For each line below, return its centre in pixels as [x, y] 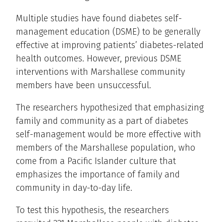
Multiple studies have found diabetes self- [99, 19]
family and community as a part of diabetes [102, 121]
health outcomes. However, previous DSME [99, 59]
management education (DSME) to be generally [108, 32]
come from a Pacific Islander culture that [96, 161]
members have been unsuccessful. [83, 85]
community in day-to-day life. [74, 188]
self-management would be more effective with [109, 135]
